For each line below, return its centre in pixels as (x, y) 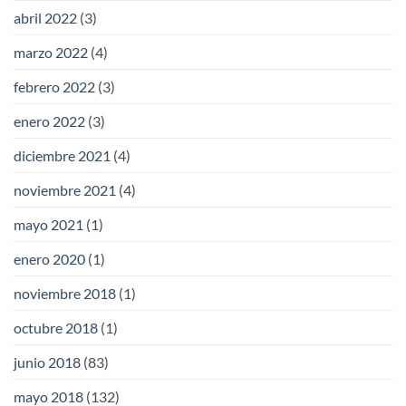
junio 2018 (47, 362)
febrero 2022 (54, 86)
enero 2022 (49, 121)
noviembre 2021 (65, 189)
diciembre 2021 (62, 155)
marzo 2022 (51, 52)
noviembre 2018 (65, 293)
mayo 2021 (48, 224)
